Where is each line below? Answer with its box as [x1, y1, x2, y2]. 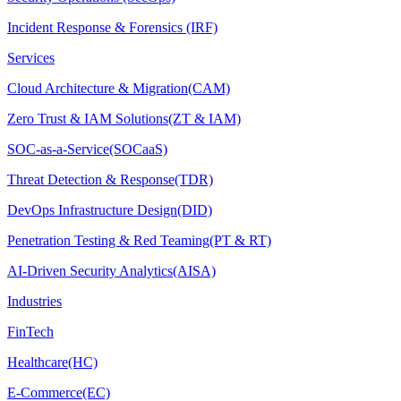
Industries [7, 294, 62, 309]
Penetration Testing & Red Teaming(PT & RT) [7, 233, 271, 248]
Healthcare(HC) [7, 354, 98, 370]
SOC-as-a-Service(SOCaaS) [7, 141, 167, 157]
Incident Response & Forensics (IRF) [7, 20, 218, 35]
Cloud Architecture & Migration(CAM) [7, 81, 230, 96]
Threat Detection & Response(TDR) [7, 172, 213, 187]
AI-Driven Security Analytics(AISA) [7, 263, 216, 278]
